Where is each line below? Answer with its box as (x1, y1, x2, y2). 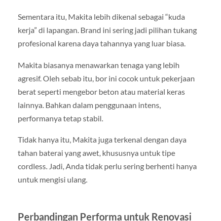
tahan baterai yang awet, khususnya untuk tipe (17, 147, 175, 157)
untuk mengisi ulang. (17, 174, 87, 184)
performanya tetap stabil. (17, 113, 103, 123)
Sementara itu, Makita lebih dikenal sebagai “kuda (17, 12, 185, 22)
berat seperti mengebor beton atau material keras (17, 86, 185, 96)
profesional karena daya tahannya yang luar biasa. (17, 38, 185, 48)
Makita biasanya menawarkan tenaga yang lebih (17, 60, 180, 70)
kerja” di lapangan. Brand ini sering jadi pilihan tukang (17, 25, 197, 35)
